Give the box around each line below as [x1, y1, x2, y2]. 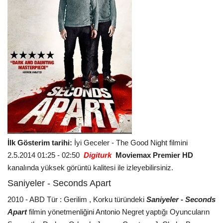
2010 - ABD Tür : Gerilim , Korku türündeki [7, 195, 146, 204]
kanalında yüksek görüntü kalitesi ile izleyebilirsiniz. [7, 163, 173, 172]
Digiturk [84, 150, 111, 159]
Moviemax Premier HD [115, 150, 193, 159]
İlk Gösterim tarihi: [7, 138, 74, 147]
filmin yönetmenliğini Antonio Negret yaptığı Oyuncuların [29, 207, 210, 216]
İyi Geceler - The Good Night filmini [74, 138, 188, 147]
